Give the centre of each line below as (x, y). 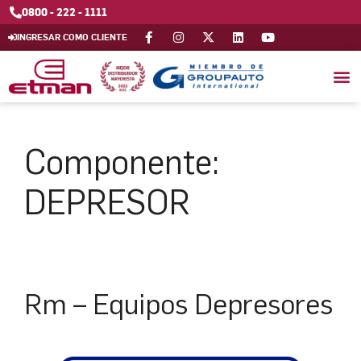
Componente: (122, 162)
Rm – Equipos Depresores (178, 304)
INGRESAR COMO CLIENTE (72, 37)
